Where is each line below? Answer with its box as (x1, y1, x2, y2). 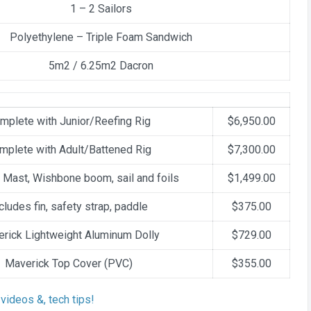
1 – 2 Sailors (70, 2, 132, 15)
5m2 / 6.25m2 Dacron (49, 59, 153, 72)
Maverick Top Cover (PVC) (4, 257, 133, 270)
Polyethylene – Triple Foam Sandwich (10, 31, 192, 44)
